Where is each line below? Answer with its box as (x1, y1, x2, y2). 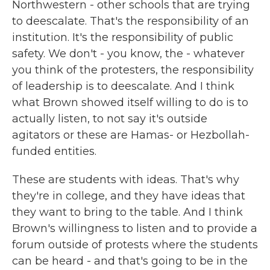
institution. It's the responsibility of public (12, 31, 233, 44)
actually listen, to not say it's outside (12, 112, 207, 125)
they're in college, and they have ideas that (12, 189, 245, 202)
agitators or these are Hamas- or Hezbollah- (12, 128, 250, 142)
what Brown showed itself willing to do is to (12, 96, 248, 109)
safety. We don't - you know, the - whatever (12, 47, 245, 60)
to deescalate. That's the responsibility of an (12, 14, 249, 28)
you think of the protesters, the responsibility (12, 63, 254, 77)
